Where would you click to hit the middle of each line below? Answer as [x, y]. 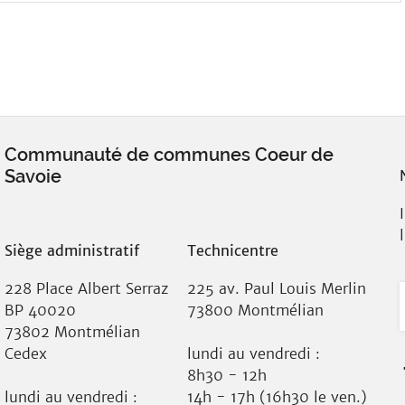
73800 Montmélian [255, 310]
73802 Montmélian [73, 332]
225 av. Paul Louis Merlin [276, 288]
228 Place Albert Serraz [87, 288]
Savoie [33, 176]
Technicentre [232, 250]
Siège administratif [72, 250]
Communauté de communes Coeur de [170, 155]
